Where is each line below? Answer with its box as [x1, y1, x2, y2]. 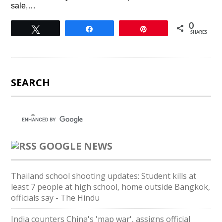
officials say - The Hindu [11, 192, 100, 203]
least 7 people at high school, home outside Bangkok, [11, 181, 211, 192]
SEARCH [11, 76, 51, 89]
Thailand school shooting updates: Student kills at [11, 170, 197, 181]
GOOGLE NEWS [39, 139, 113, 153]
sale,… [11, 1, 36, 10]
